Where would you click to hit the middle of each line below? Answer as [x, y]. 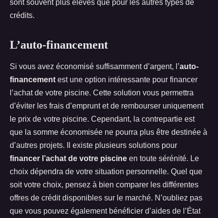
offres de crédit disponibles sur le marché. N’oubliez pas [106, 198]
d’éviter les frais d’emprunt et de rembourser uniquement [107, 106]
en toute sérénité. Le [163, 158]
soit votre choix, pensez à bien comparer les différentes [104, 185]
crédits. [22, 15]
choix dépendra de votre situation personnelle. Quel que [106, 172]
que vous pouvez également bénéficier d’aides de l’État [105, 211]
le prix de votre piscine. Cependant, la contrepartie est [102, 119]
